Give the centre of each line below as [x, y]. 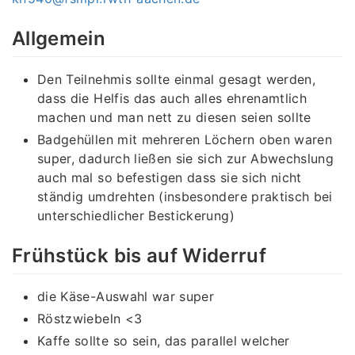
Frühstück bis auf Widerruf [139, 255]
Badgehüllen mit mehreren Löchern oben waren [185, 139]
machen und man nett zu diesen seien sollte [174, 117]
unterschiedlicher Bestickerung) [136, 215]
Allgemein [59, 38]
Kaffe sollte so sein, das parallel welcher [164, 341]
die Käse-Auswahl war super [126, 297]
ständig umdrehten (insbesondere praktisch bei [185, 196]
